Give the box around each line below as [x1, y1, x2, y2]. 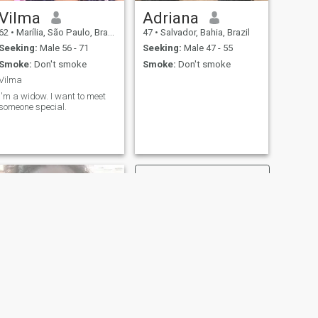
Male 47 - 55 [181, 43, 233, 54]
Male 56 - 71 [37, 43, 89, 54]
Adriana [142, 8, 199, 27]
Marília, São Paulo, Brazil [13, 26, 108, 38]
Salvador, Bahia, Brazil [158, 26, 250, 38]
